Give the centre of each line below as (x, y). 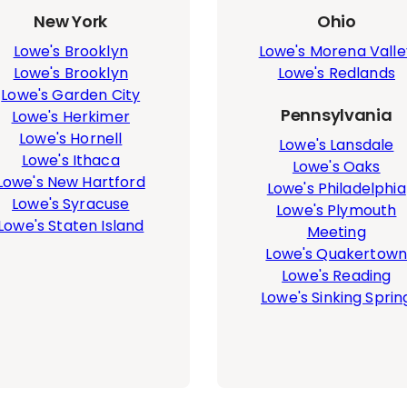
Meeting (336, 232)
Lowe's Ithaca (70, 160)
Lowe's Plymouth (337, 210)
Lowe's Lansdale (337, 145)
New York (71, 21)
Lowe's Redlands (336, 73)
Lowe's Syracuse (71, 204)
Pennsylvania (337, 115)
